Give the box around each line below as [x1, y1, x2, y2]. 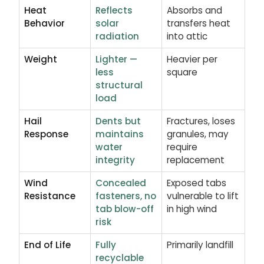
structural [95, 79, 143, 91]
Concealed [95, 177, 146, 189]
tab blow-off [95, 203, 154, 215]
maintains [95, 128, 144, 140]
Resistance [24, 190, 75, 202]
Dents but [95, 115, 141, 127]
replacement [167, 154, 225, 166]
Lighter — [95, 53, 137, 65]
